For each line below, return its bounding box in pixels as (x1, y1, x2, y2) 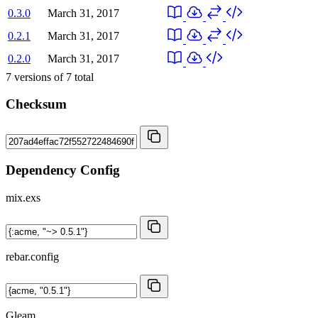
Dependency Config (6, 162, 120, 177)
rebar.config (6, 250, 59, 263)
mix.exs (6, 191, 40, 204)
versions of (11, 70, 66, 83)
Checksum (6, 97, 67, 112)
